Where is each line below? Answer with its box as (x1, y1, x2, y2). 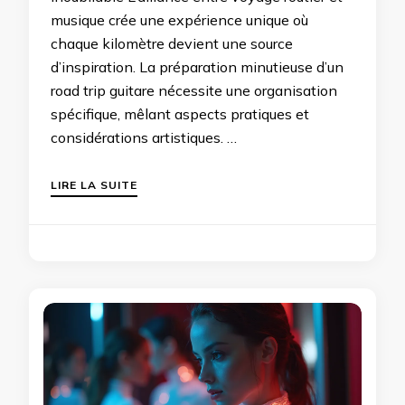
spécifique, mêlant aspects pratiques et (51, 105, 309, 124)
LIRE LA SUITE (51, 178, 137, 193)
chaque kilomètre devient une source (51, 34, 293, 53)
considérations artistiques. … (51, 128, 237, 147)
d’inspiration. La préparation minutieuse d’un (51, 58, 344, 77)
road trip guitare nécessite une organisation (51, 81, 337, 100)
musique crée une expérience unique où (51, 11, 308, 30)
